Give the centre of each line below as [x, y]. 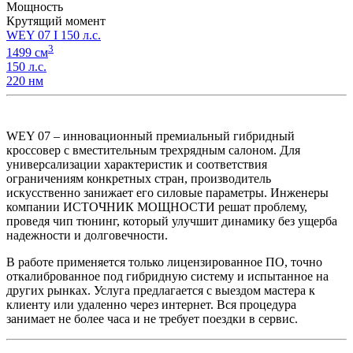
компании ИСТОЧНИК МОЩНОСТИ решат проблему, [157, 207]
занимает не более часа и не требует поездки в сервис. [152, 319]
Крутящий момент [56, 20]
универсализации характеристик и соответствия [137, 165]
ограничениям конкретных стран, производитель [139, 179]
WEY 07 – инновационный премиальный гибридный [150, 136]
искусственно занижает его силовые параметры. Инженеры [167, 193]
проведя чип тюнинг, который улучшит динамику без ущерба [172, 221]
